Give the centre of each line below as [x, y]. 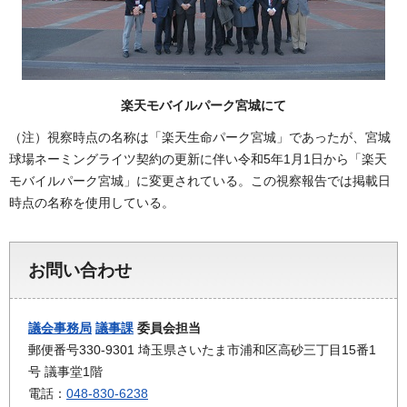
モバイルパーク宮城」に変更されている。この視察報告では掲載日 [200, 180]
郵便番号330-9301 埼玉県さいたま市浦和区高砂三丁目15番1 [202, 349]
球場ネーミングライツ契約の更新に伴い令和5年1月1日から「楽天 [198, 159]
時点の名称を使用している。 [92, 202]
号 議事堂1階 [65, 371]
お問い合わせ [80, 270]
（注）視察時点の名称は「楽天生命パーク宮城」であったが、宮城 [200, 137]
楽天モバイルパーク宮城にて [203, 105]
